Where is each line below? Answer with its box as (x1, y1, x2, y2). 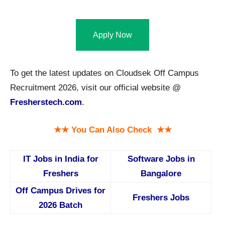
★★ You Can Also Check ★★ (53, 125, 172, 135)
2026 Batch (39, 200, 82, 210)
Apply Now (93, 31, 132, 40)
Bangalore (141, 169, 181, 179)
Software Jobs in (127, 154, 195, 164)
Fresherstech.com (10, 97, 82, 107)
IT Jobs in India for (23, 154, 98, 164)
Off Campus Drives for (16, 186, 105, 196)
